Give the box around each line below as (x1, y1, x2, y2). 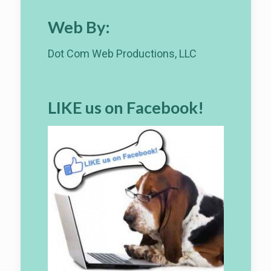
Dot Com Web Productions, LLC (47, 47, 197, 60)
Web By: (47, 16, 110, 37)
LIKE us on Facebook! (47, 97, 204, 117)
